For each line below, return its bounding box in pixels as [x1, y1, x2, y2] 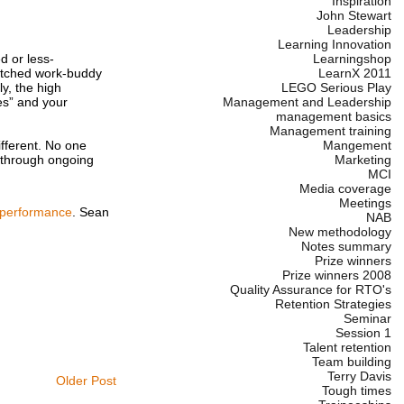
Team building [311, 354, 391, 370]
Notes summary [300, 239, 391, 254]
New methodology [288, 225, 391, 240]
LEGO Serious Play [280, 80, 391, 96]
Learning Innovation [277, 37, 391, 52]
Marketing [334, 152, 391, 168]
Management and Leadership [222, 95, 391, 110]
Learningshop [312, 51, 391, 67]
